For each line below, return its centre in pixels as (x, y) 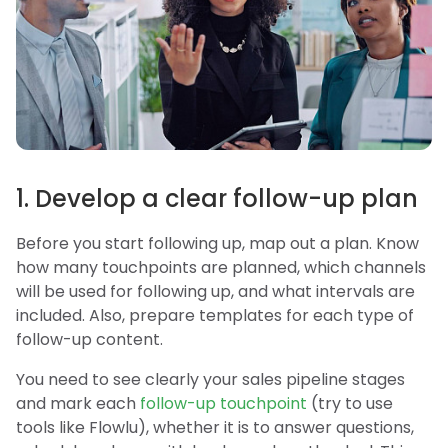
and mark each (78, 403)
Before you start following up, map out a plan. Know (217, 243)
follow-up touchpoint (223, 403)
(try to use (350, 403)
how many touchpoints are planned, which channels (221, 267)
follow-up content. (89, 339)
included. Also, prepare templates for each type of (215, 315)
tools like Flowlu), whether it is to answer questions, (215, 427)
